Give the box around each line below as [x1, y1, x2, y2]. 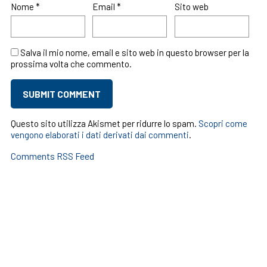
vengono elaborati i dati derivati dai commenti [10, 129, 189, 140]
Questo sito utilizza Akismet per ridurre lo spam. [10, 118, 198, 129]
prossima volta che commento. [10, 58, 132, 69]
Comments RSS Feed [10, 150, 94, 162]
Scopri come [198, 118, 247, 129]
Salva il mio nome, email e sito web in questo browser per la [20, 47, 249, 58]
